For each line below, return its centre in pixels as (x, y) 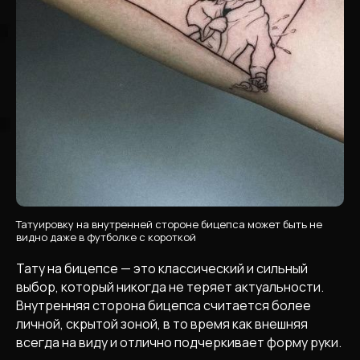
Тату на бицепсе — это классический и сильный (162, 269)
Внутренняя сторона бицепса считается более (164, 306)
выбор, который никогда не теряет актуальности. (170, 287)
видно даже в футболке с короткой (106, 237)
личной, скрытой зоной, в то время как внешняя (162, 324)
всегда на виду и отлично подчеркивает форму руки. (179, 343)
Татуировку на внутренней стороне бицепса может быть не (169, 225)
